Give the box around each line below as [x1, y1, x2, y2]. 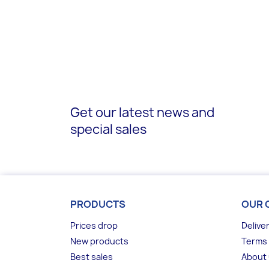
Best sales [70, 251, 113, 262]
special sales [70, 121, 147, 138]
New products [70, 235, 128, 247]
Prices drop [70, 220, 118, 231]
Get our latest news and [70, 104, 214, 121]
